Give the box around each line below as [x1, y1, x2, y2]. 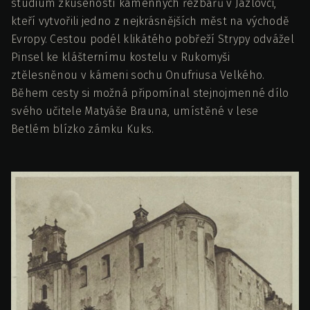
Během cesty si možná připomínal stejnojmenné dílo [11, 86, 289, 100]
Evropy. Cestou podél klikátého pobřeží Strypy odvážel [11, 32, 294, 46]
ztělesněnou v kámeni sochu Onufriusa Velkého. [11, 68, 265, 82]
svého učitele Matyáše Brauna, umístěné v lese [11, 104, 259, 118]
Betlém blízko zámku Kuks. [11, 122, 154, 136]
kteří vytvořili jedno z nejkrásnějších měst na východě [11, 14, 290, 28]
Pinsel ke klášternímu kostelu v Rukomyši [11, 50, 230, 64]
